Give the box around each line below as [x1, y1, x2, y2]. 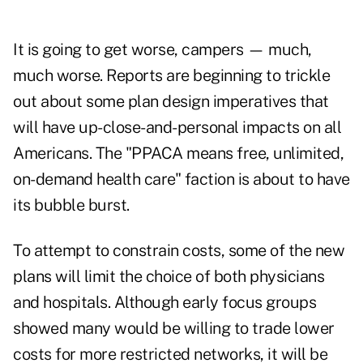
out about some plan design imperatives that [13, 92, 329, 112]
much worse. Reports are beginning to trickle [13, 66, 330, 86]
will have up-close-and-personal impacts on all [13, 117, 341, 138]
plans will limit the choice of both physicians [13, 267, 324, 287]
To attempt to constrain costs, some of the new [13, 241, 344, 261]
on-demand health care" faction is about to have [13, 169, 350, 190]
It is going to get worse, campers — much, [13, 40, 312, 60]
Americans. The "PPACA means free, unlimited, [13, 143, 344, 164]
